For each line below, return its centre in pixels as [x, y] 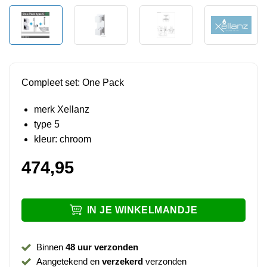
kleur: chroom [62, 139]
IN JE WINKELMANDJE [142, 210]
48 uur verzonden [102, 247]
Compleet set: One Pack [72, 82]
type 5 [46, 125]
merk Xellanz [61, 110]
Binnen [51, 247]
